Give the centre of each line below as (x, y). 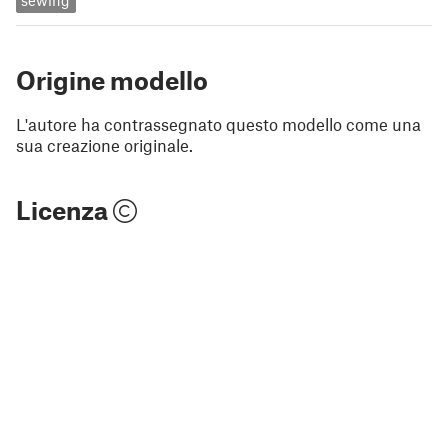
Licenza (64, 209)
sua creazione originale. (104, 144)
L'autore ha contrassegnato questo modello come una (218, 123)
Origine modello (112, 79)
